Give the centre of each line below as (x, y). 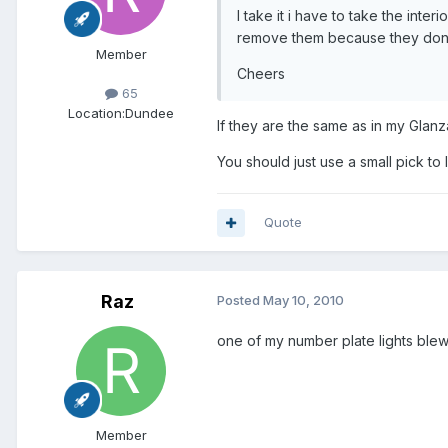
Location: (96, 112)
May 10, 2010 (303, 300)
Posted (240, 300)
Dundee (149, 112)
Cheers (261, 74)
